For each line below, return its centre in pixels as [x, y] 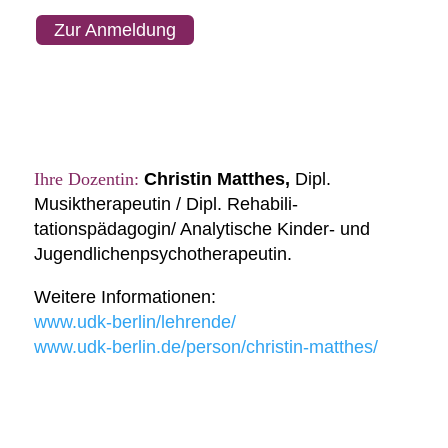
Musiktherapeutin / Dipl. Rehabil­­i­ [165, 203]
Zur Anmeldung [114, 29]
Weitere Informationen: [124, 296]
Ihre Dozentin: [88, 178]
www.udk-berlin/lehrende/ [134, 321]
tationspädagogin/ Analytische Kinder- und [201, 228]
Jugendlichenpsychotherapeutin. [162, 253]
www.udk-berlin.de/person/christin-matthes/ [205, 346]
